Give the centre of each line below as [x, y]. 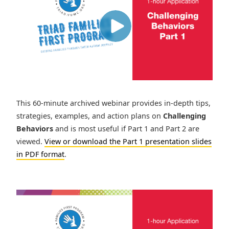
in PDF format [40, 154]
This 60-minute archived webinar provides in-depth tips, [113, 103]
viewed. [29, 142]
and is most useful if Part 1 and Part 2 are [126, 129]
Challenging [185, 116]
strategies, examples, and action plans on [90, 116]
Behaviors [35, 129]
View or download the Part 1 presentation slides [128, 142]
